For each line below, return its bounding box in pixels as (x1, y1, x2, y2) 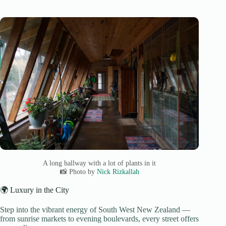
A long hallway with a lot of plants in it (43, 158, 156, 167)
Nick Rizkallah (96, 167, 139, 176)
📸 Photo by (60, 167, 97, 176)
